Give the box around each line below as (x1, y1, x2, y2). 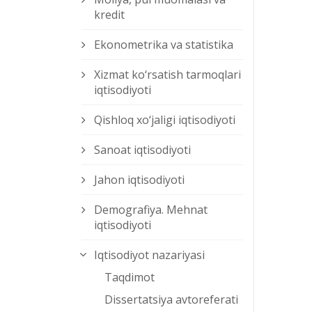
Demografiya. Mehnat (94, 202, 208, 218)
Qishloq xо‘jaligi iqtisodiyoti (94, 112, 235, 128)
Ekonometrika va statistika (94, 37, 233, 53)
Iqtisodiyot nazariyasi (94, 247, 205, 263)
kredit (94, 7, 125, 23)
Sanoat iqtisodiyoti (94, 142, 191, 158)
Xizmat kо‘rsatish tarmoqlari (94, 67, 241, 83)
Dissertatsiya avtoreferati (104, 292, 238, 308)
